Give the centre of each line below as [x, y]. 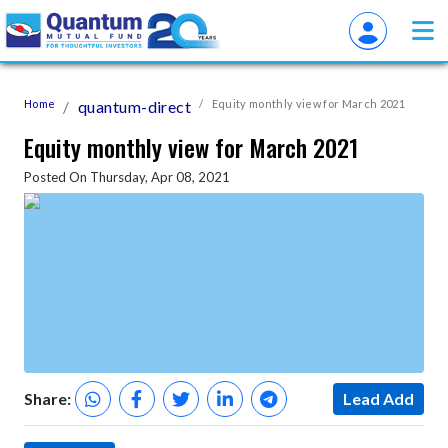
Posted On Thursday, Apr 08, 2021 [127, 177]
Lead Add [378, 398]
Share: [47, 398]
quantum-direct [134, 106]
